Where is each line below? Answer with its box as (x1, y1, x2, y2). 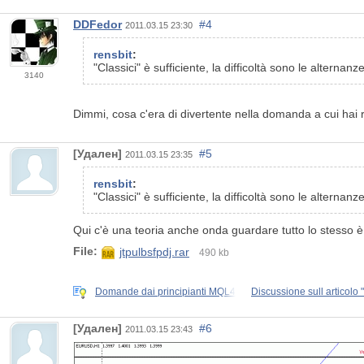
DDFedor (73, 18, 122, 32)
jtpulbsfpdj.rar (119, 245, 189, 259)
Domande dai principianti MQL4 (95, 286, 236, 297)
